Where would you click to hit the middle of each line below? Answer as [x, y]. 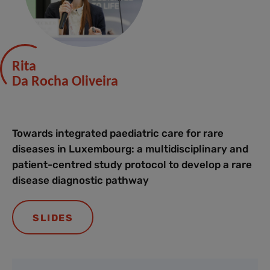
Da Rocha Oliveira [65, 82]
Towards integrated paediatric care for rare [118, 133]
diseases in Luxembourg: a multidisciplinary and [130, 149]
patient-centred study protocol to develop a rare [132, 165]
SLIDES [53, 218]
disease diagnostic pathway [80, 181]
